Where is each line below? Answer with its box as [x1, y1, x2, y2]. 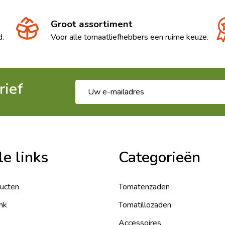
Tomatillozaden [119, 199, 171, 210]
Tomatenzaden [119, 181, 170, 192]
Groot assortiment [51, 17, 133, 31]
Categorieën [119, 147, 200, 168]
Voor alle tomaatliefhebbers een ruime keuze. [51, 31, 208, 43]
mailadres [75, 92, 109, 103]
